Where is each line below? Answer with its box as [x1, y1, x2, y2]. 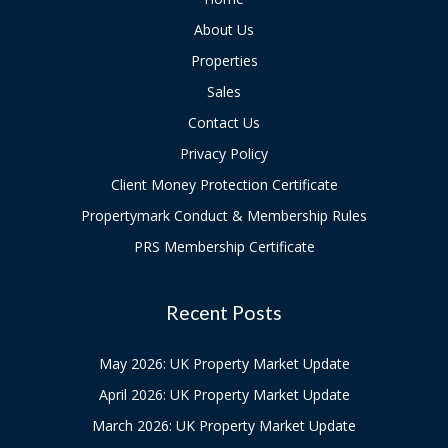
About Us [194, 20, 254, 40]
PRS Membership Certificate [133, 237, 315, 257]
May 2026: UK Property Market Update [98, 354, 350, 374]
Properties [190, 51, 258, 71]
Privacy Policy [180, 144, 268, 164]
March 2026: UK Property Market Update [92, 416, 356, 436]
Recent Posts [166, 301, 282, 325]
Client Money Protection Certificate [110, 175, 338, 195]
